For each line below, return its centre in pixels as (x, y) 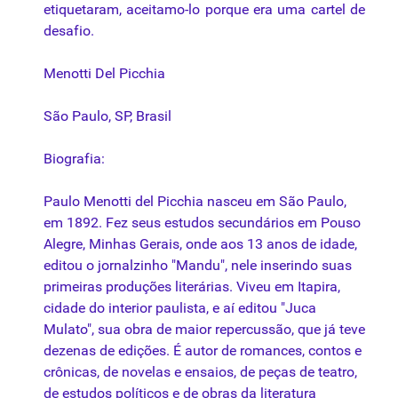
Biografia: (74, 159)
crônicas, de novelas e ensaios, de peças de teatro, (200, 372)
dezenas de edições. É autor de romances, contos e (203, 351)
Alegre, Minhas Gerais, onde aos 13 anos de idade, (200, 244)
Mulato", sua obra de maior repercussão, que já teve (204, 330)
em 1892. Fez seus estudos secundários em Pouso (202, 223)
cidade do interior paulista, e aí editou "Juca (180, 308)
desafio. (69, 31)
